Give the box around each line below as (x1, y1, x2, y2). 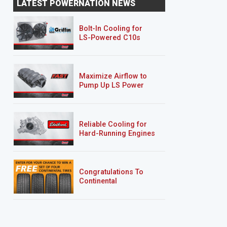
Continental (79, 177, 117, 186)
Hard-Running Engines (79, 129, 155, 138)
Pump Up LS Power (79, 81, 144, 90)
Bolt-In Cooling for (79, 24, 142, 33)
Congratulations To (79, 168, 143, 177)
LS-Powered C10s (79, 33, 140, 43)
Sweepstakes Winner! (79, 195, 152, 204)
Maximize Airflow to (79, 72, 147, 81)
